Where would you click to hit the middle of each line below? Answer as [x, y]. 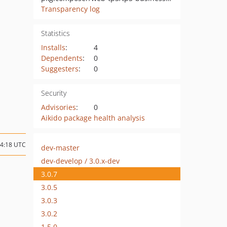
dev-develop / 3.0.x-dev [80, 161]
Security [53, 93]
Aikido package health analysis [93, 118]
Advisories [58, 107]
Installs [53, 47]
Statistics [55, 33]
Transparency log [70, 9]
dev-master [60, 147]
